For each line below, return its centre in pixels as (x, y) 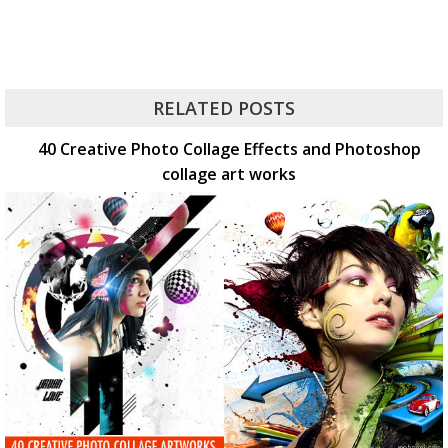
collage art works (229, 173)
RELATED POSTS (224, 107)
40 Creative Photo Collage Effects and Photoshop (229, 148)
